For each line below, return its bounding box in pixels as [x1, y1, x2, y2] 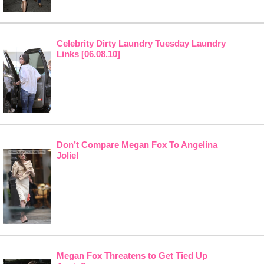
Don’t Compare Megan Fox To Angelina [56, 139, 217, 150]
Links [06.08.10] [56, 48, 120, 59]
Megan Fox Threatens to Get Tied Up [56, 250, 207, 260]
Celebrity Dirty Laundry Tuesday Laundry [56, 38, 226, 48]
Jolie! [56, 150, 79, 160]
